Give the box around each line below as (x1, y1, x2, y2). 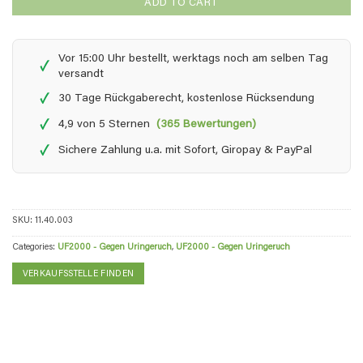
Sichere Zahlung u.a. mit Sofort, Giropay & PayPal (58, 145, 313, 157)
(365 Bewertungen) (156, 119, 257, 131)
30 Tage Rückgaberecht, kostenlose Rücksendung (58, 93, 315, 105)
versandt (58, 68, 105, 80)
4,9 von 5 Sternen (58, 119, 157, 131)
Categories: (12, 243, 58, 253)
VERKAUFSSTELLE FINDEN (22, 270, 135, 280)
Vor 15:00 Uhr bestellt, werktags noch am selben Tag (58, 53, 329, 65)
